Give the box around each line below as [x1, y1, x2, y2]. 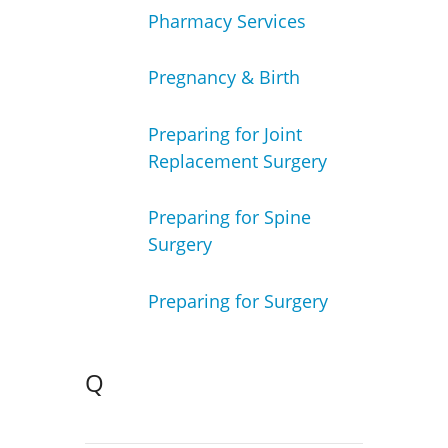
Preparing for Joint [147, 121, 302, 146]
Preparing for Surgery [147, 288, 328, 313]
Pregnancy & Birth [147, 65, 300, 90]
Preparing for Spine [147, 205, 311, 230]
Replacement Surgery [147, 148, 327, 173]
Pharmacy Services [147, 8, 306, 33]
